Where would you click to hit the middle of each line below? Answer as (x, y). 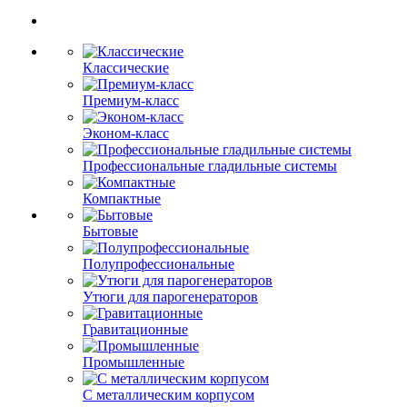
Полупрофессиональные (159, 264)
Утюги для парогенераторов (170, 297)
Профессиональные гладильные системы (210, 166)
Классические (126, 68)
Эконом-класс (126, 133)
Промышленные (134, 362)
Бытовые (110, 231)
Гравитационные (135, 329)
